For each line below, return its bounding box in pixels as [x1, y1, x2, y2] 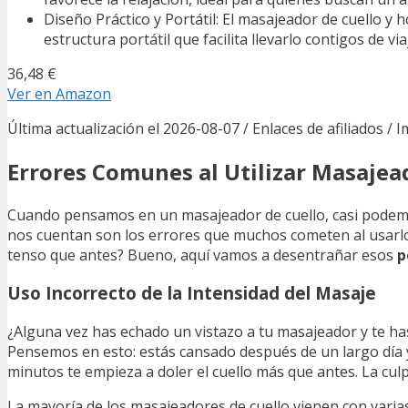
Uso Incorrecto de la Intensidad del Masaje [7, 281, 376, 305]
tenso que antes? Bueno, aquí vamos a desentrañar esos [7, 244, 397, 265]
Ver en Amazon [7, 83, 111, 104]
